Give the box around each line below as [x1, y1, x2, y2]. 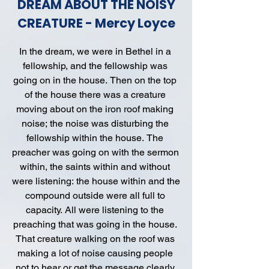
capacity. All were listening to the [26, 204, 164, 216]
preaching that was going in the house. [13, 219, 177, 230]
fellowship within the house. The [26, 132, 163, 144]
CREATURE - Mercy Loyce [17, 14, 175, 32]
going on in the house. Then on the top [13, 74, 177, 86]
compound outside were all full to [25, 190, 165, 201]
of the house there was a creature [24, 89, 166, 100]
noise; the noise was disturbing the [21, 118, 169, 129]
